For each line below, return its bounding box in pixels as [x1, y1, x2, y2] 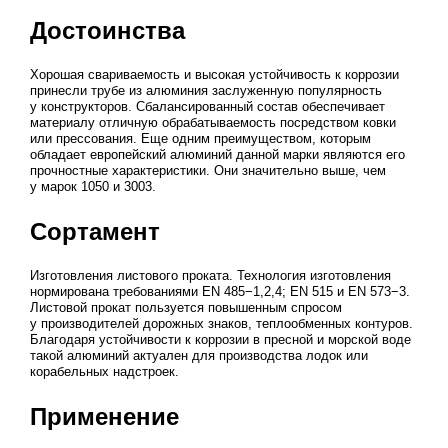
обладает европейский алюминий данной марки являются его [29, 146, 405, 162]
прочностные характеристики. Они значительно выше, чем [29, 162, 386, 178]
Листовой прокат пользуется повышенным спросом [29, 299, 342, 315]
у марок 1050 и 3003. [29, 178, 156, 194]
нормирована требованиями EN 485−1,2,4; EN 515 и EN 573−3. [29, 283, 410, 299]
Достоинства [29, 16, 185, 44]
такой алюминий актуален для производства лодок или [29, 347, 368, 363]
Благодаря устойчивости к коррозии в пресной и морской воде [29, 331, 411, 347]
